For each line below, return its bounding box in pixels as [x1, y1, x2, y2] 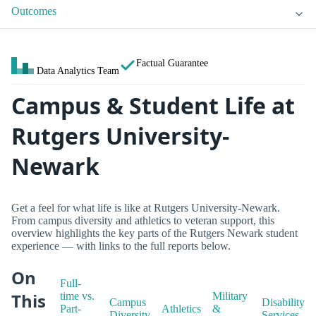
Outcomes [11, 5, 56, 18]
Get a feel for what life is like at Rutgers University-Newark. [11, 201, 280, 214]
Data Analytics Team [37, 65, 119, 77]
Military [212, 290, 248, 303]
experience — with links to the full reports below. [11, 239, 231, 252]
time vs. [60, 290, 95, 303]
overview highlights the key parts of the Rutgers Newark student [11, 226, 298, 239]
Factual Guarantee [136, 57, 208, 69]
